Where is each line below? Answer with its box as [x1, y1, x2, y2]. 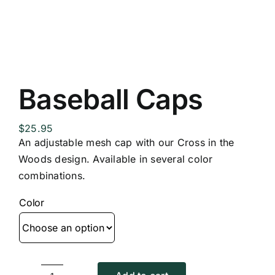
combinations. [18, 169, 86, 182]
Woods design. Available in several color [18, 153, 213, 166]
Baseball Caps [18, 82, 203, 117]
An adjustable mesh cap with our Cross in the [18, 136, 234, 149]
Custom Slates [33, 71, 102, 83]
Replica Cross [33, 30, 99, 43]
